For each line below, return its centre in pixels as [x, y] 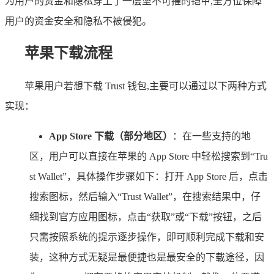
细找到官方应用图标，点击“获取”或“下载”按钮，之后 [146, 217]
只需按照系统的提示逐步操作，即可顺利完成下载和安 [147, 237]
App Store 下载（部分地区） [111, 136]
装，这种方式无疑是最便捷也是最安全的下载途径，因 [147, 257]
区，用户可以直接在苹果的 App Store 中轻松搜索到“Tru [149, 156]
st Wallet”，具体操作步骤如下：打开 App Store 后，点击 [149, 176]
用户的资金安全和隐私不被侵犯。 [78, 21]
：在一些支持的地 [212, 136]
